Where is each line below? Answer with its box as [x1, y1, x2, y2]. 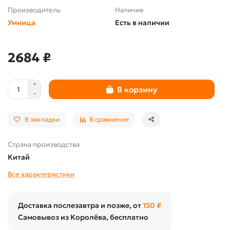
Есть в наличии [115, 18, 169, 27]
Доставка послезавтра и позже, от [18, 201, 143, 210]
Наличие [115, 6, 144, 14]
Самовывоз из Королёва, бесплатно [18, 213, 148, 222]
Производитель [8, 6, 61, 14]
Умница [8, 18, 35, 27]
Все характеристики [8, 170, 74, 179]
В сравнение [89, 116, 129, 123]
